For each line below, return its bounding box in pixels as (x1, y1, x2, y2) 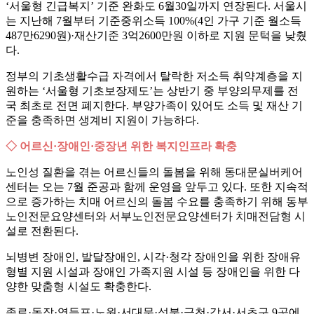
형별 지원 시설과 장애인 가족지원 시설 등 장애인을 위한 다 (6, 266, 300, 278)
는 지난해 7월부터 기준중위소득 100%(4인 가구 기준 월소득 (6, 15, 301, 27)
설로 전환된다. (6, 225, 78, 238)
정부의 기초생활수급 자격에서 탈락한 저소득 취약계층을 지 (6, 70, 303, 83)
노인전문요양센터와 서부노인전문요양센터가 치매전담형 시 (6, 210, 306, 223)
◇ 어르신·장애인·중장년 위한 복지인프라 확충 (6, 140, 237, 153)
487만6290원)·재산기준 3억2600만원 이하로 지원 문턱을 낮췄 (6, 29, 307, 42)
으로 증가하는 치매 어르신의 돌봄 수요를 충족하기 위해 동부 (6, 196, 308, 208)
